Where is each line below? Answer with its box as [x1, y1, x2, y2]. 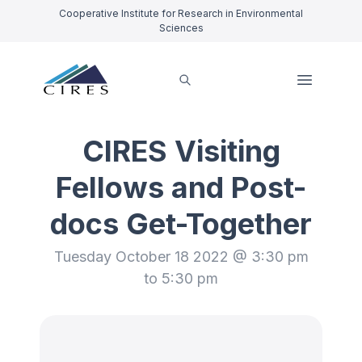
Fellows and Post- [56, 170, 306, 205]
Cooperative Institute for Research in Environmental [59, 7, 303, 19]
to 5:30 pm [144, 270, 218, 287]
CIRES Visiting [82, 133, 280, 169]
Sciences [158, 22, 204, 34]
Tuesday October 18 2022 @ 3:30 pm [53, 248, 309, 265]
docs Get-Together [50, 206, 312, 242]
